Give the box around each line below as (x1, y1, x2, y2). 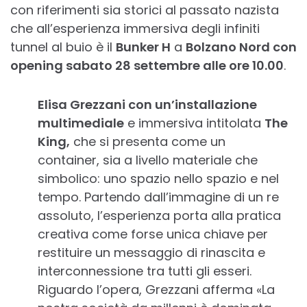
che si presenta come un (70, 133, 225, 151)
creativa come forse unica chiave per (38, 225, 268, 243)
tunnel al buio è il (10, 38, 116, 56)
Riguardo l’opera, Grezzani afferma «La (38, 281, 275, 299)
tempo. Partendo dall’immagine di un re (38, 188, 279, 206)
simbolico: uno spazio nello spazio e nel (38, 170, 279, 188)
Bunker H (116, 38, 171, 56)
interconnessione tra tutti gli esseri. (38, 262, 251, 280)
